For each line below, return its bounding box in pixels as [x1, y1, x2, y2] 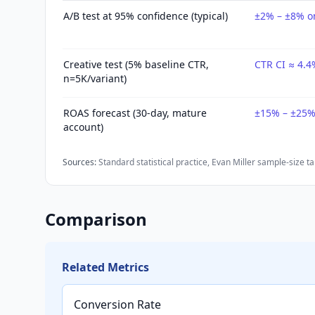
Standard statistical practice [98, 156, 207, 168]
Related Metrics [62, 259, 149, 275]
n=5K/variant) [63, 72, 127, 85]
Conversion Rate [74, 297, 161, 312]
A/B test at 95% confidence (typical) [63, 9, 228, 22]
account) [63, 120, 103, 134]
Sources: [63, 156, 96, 168]
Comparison [45, 207, 147, 231]
